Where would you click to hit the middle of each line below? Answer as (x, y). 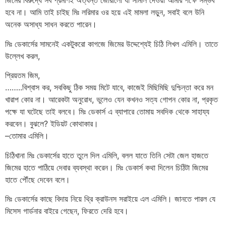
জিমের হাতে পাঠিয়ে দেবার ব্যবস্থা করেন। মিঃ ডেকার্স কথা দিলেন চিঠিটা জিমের (106, 167)
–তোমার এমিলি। (27, 136)
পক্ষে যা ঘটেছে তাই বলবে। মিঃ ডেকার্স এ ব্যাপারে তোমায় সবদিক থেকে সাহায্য (107, 112)
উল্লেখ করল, (22, 56)
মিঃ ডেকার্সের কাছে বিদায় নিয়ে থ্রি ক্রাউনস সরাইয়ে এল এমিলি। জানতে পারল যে (110, 199)
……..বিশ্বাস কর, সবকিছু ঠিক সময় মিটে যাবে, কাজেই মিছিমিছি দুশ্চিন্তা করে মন (109, 88)
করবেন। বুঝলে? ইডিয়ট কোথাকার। (52, 124)
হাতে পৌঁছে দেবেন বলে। (38, 179)
